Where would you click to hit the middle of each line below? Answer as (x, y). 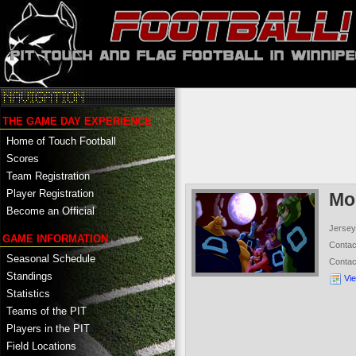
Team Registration (48, 176)
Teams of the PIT (46, 311)
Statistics (28, 293)
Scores (23, 158)
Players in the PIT (48, 328)
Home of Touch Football (61, 141)
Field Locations (41, 346)
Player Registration (50, 193)
